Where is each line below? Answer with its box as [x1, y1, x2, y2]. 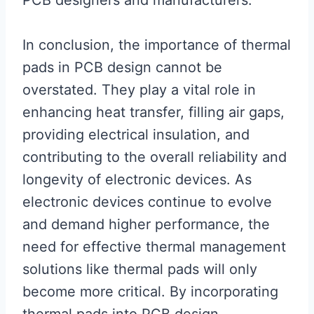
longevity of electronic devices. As [22, 171, 252, 188]
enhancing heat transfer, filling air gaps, [22, 104, 285, 121]
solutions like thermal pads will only [22, 261, 257, 278]
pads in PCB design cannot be [22, 59, 222, 76]
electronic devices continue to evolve [22, 193, 272, 210]
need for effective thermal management [22, 238, 286, 255]
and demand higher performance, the [22, 216, 270, 233]
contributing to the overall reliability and [22, 149, 287, 165]
